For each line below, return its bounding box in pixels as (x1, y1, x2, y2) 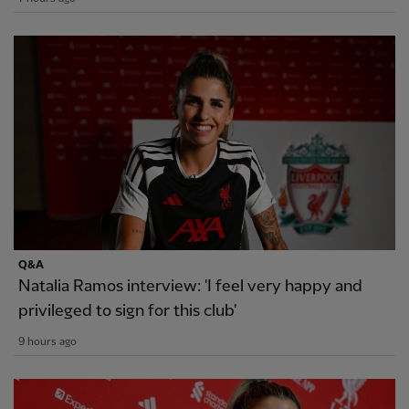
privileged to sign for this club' (18, 302, 236, 320)
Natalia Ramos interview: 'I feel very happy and (18, 278, 362, 296)
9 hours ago (18, 336, 77, 349)
